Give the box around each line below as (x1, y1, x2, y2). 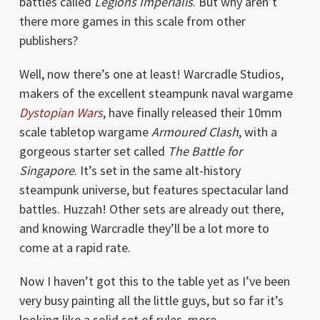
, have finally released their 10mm (102, 104, 282, 121)
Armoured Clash (151, 124, 239, 141)
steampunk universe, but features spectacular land (19, 181, 289, 199)
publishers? (19, 32, 78, 49)
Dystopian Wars (19, 104, 103, 121)
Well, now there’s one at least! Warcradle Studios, (19, 66, 284, 83)
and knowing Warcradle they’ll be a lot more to (19, 220, 269, 237)
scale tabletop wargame (19, 124, 151, 141)
